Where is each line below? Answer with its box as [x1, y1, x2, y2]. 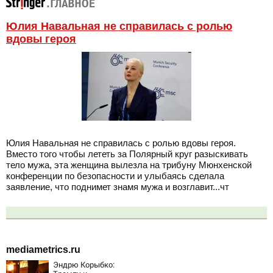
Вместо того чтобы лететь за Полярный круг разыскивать [6, 148, 248, 159]
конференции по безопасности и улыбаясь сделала [6, 170, 224, 181]
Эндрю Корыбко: [53, 259, 115, 271]
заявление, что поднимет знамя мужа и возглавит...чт [6, 181, 229, 192]
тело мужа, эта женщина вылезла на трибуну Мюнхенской [6, 159, 252, 170]
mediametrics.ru [6, 244, 80, 255]
